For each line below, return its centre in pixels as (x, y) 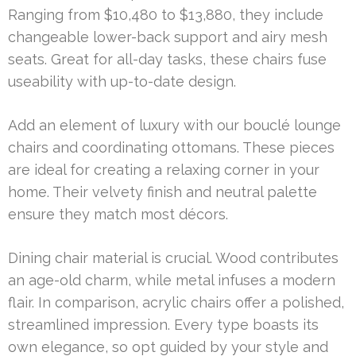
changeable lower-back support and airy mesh (168, 37)
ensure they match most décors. (118, 215)
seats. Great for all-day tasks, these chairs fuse (167, 60)
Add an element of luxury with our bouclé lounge (174, 126)
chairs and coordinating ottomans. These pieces (171, 148)
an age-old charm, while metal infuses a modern (172, 281)
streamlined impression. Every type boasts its (163, 325)
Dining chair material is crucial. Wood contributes (173, 258)
